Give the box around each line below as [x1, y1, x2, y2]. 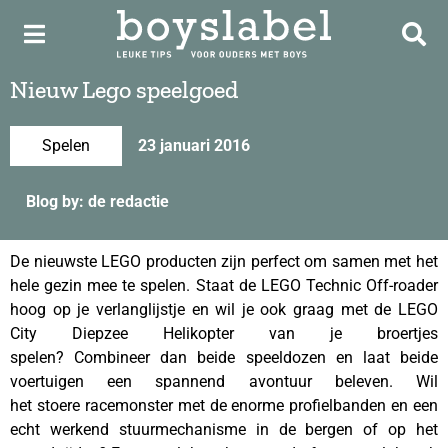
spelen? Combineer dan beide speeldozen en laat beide [10, 348, 438, 367]
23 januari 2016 [138, 136, 250, 155]
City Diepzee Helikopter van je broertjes [10, 324, 438, 343]
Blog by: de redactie [26, 192, 169, 211]
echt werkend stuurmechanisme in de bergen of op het [10, 420, 438, 439]
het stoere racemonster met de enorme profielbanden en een [10, 396, 438, 415]
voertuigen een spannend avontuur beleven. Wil [10, 372, 438, 391]
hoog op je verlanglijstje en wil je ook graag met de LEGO [10, 300, 438, 319]
